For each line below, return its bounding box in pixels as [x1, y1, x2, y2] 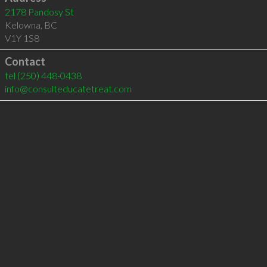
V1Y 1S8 [4, 32, 39, 44]
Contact [4, 55, 45, 68]
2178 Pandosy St [4, 6, 74, 17]
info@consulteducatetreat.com [4, 83, 132, 94]
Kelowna [4, 19, 41, 30]
